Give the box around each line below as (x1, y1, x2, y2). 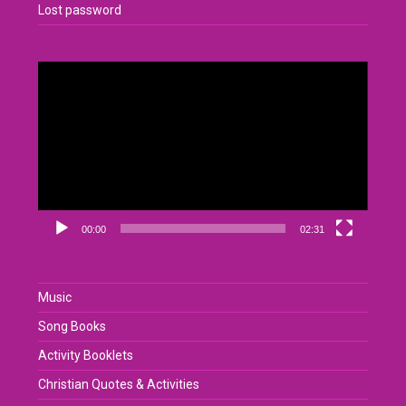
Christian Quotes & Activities (38, 377, 200, 392)
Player (37, 82, 74, 96)
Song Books (38, 319, 107, 334)
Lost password (38, 3, 122, 17)
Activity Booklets (38, 348, 134, 363)
